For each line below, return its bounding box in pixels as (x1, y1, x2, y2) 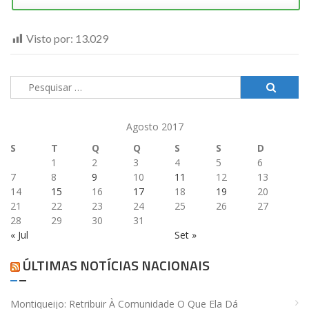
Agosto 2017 (126, 120, 183, 134)
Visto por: (26, 32, 75, 46)
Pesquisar (10, 77, 54, 90)
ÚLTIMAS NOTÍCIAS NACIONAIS (23, 255, 210, 277)
